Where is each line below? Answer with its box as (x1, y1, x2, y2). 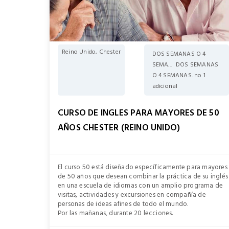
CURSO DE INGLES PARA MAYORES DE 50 (58, 106, 219, 120)
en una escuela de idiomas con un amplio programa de (58, 180, 223, 191)
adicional (152, 81, 178, 91)
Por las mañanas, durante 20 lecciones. (58, 208, 173, 219)
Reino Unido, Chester (62, 47, 121, 57)
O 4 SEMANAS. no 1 (152, 71, 206, 80)
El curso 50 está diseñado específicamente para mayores (58, 162, 227, 173)
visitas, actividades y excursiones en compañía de (58, 189, 206, 200)
